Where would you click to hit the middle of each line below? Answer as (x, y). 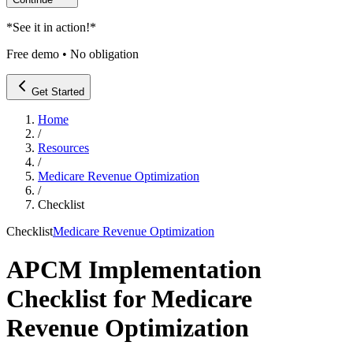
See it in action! (51, 27)
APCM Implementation (134, 270)
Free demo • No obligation (72, 54)
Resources (63, 148)
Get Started (58, 92)
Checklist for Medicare (129, 299)
